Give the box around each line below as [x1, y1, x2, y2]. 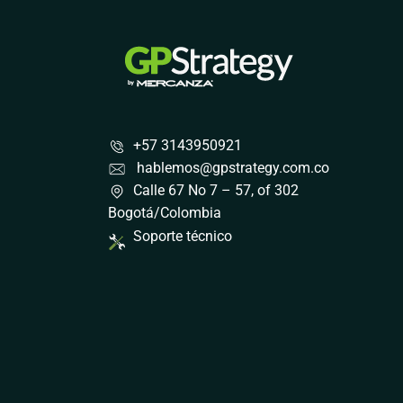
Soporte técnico [133, 228, 232, 246]
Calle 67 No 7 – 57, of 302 [126, 182, 299, 200]
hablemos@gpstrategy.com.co [133, 159, 329, 177]
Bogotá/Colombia [108, 204, 221, 222]
